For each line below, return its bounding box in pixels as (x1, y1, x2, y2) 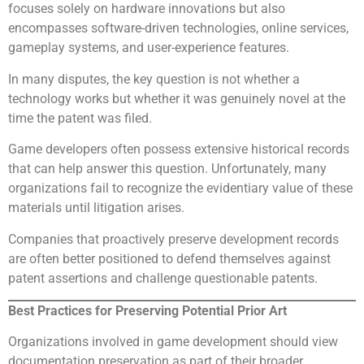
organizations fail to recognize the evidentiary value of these (8, 180, 353, 197)
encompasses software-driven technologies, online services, (8, 20, 349, 37)
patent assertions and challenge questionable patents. (8, 270, 318, 286)
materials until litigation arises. (8, 200, 184, 216)
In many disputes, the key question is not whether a (8, 71, 300, 87)
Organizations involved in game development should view (8, 334, 338, 350)
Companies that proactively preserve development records (8, 231, 339, 247)
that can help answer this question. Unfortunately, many (8, 161, 327, 177)
